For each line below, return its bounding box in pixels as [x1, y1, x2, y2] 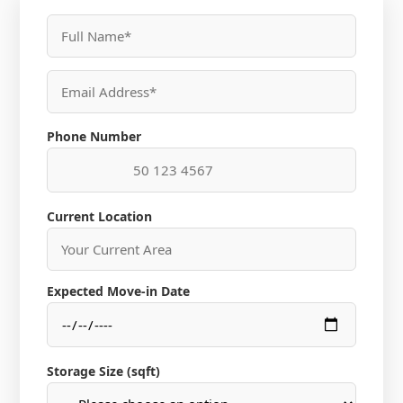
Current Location [47, 207, 153, 225]
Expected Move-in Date [47, 282, 191, 300]
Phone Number [47, 128, 142, 146]
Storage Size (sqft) [47, 362, 161, 380]
